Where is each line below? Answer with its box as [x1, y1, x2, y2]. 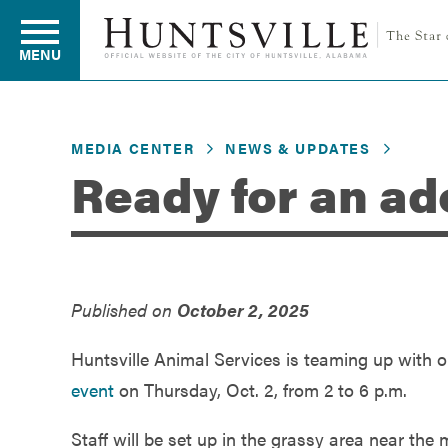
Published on [71, 296, 177, 322]
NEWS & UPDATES [225, 137, 371, 158]
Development [20, 297, 131, 322]
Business [20, 221, 95, 246]
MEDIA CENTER [71, 137, 195, 158]
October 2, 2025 [177, 296, 309, 322]
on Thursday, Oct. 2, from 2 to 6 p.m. [114, 376, 407, 402]
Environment [20, 373, 127, 398]
